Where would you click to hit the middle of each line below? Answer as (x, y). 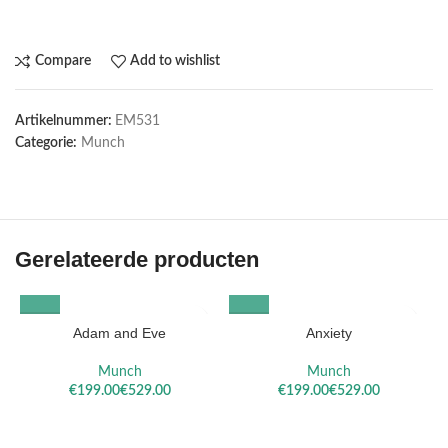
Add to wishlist (175, 61)
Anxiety (328, 332)
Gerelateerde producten (137, 259)
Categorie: (46, 142)
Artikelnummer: (65, 120)
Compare (62, 61)
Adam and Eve (119, 332)
